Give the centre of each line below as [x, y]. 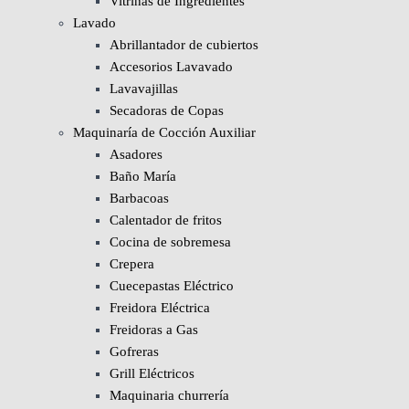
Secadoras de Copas [167, 110]
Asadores [136, 154]
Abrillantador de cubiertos [184, 45]
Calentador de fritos [166, 220]
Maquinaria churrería [169, 395]
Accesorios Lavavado [171, 67]
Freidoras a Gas [154, 330]
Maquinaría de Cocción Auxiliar [164, 132]
